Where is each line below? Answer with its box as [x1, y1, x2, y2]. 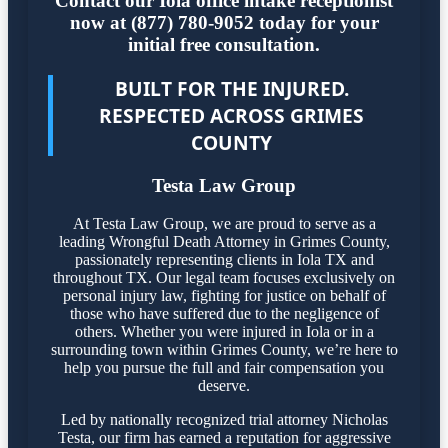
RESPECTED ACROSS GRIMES [99, 102, 364, 129]
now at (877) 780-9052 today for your [69, 12, 379, 34]
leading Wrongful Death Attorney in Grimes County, [58, 233, 390, 251]
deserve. [198, 377, 250, 395]
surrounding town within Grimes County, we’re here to [50, 341, 398, 359]
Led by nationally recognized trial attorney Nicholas [60, 411, 388, 429]
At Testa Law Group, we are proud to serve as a [72, 215, 376, 233]
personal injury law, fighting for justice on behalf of [62, 287, 386, 305]
